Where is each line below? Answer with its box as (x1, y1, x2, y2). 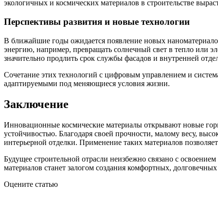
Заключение (4, 97, 69, 110)
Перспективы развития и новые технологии (4, 17, 190, 27)
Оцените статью (4, 180, 58, 188)
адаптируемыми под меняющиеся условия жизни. (4, 79, 170, 88)
